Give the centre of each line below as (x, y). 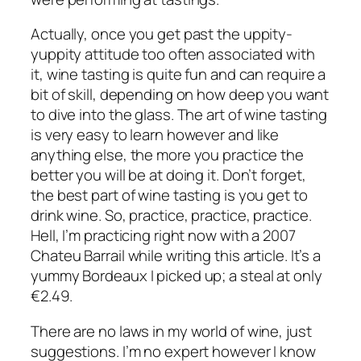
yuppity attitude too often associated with (173, 54)
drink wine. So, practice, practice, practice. (171, 216)
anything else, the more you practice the (167, 155)
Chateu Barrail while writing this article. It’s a (176, 256)
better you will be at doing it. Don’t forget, (168, 175)
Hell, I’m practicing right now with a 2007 (163, 236)
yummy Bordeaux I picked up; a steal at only (176, 276)
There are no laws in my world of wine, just (171, 331)
